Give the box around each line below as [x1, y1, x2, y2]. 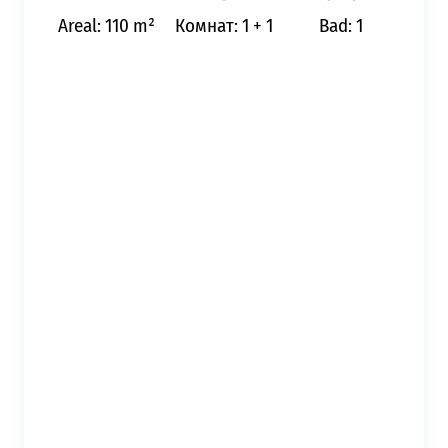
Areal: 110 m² [58, 11, 156, 40]
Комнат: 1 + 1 [175, 11, 273, 40]
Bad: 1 [319, 11, 364, 40]
